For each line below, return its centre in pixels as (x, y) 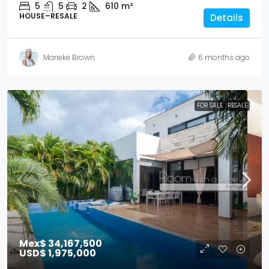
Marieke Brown (69, 57)
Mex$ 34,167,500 (61, 244)
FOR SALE (210, 106)
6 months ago (224, 57)
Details (227, 18)
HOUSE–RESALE (48, 16)
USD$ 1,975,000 (58, 253)
